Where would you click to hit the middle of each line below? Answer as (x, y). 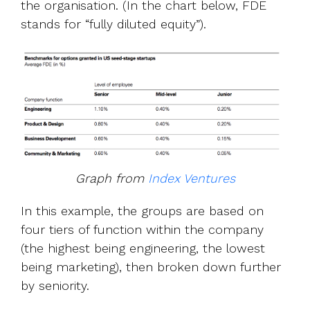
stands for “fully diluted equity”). (113, 24)
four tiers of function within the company (142, 229)
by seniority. (55, 285)
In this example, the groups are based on (142, 210)
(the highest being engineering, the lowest (143, 248)
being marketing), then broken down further (151, 266)
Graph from (111, 178)
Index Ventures (191, 178)
